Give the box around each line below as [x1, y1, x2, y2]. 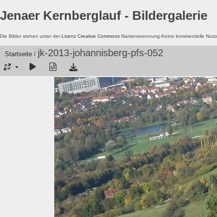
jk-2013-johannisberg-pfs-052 [38, 47, 163, 58]
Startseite [5, 50, 32, 58]
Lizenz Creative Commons [62, 33, 120, 39]
